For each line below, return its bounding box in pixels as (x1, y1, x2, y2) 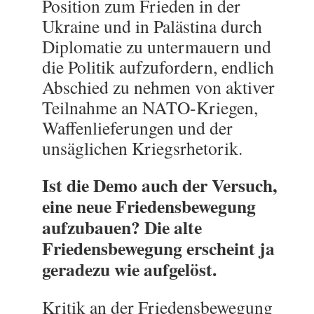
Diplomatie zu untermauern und (42, 34, 271, 58)
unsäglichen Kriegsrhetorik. (42, 136, 243, 160)
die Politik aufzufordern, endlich (42, 55, 274, 78)
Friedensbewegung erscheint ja (42, 235, 275, 261)
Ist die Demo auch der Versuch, (42, 172, 277, 198)
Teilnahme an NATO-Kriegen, (42, 95, 258, 119)
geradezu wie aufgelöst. (42, 256, 217, 282)
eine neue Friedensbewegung (42, 193, 256, 219)
